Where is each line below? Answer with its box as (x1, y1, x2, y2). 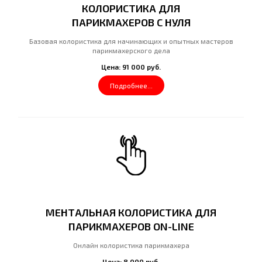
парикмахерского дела (92, 46, 170, 54)
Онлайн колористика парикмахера (73, 241, 189, 249)
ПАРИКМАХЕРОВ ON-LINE (68, 220, 194, 233)
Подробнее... (109, 81, 153, 89)
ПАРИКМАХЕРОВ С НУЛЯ (71, 16, 191, 29)
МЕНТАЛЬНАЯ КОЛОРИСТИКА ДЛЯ (46, 206, 216, 219)
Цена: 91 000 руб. (101, 63, 161, 71)
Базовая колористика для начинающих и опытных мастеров (29, 37, 233, 45)
